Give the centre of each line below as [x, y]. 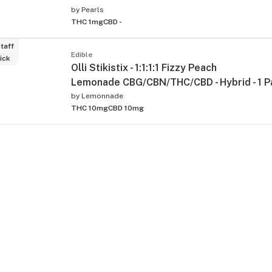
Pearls [93, 9]
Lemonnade [102, 96]
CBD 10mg [126, 108]
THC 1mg [87, 22]
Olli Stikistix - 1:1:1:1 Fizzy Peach [144, 67]
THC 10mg [90, 108]
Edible [82, 54]
